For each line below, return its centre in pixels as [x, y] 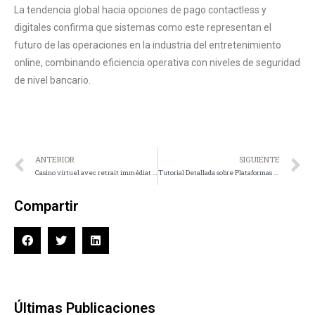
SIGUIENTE [259, 160]
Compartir [46, 206]
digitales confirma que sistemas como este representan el [143, 27]
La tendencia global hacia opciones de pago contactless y [140, 9]
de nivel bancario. [52, 80]
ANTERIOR [55, 160]
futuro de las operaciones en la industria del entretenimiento [148, 45]
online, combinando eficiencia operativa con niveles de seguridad [157, 62]
